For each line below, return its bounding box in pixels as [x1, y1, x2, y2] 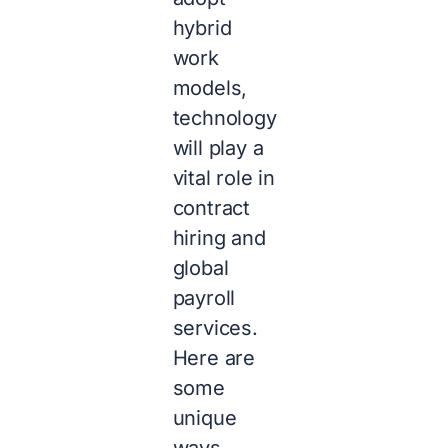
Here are [172, 346, 256, 371]
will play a [172, 136, 264, 161]
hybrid [172, 16, 232, 41]
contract [172, 196, 251, 221]
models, [172, 76, 248, 101]
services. [172, 316, 258, 341]
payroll [172, 286, 236, 311]
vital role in [172, 166, 276, 191]
